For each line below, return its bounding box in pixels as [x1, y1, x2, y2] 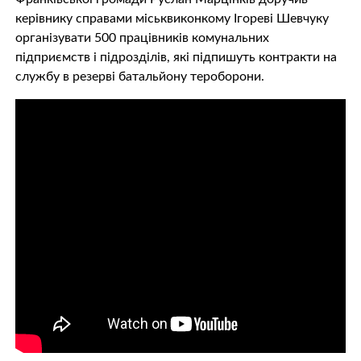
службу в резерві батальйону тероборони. [15, 69, 264, 83]
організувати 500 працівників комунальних [15, 31, 269, 44]
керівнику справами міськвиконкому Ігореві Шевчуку [15, 11, 329, 25]
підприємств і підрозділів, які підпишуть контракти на [15, 50, 337, 64]
